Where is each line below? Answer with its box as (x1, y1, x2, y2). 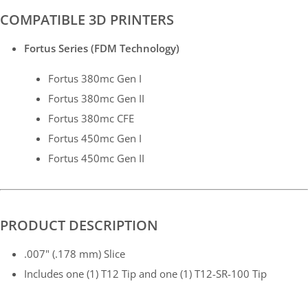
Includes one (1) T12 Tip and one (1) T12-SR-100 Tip (23, 267, 267, 281)
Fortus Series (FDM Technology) (23, 41, 179, 56)
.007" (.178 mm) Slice (23, 247, 125, 261)
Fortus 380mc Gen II (47, 91, 144, 106)
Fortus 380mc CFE (47, 111, 134, 126)
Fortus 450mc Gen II (47, 151, 144, 166)
